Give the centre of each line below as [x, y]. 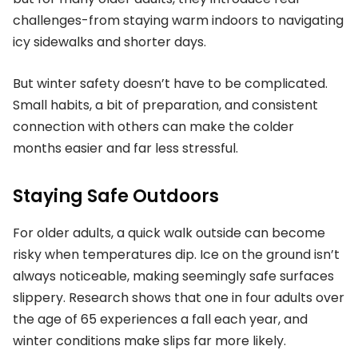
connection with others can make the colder [153, 126]
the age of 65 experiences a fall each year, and [160, 320]
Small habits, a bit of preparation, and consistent [165, 105]
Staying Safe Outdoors [116, 196]
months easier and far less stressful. [125, 148]
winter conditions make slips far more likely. [149, 341]
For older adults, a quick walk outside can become [169, 233]
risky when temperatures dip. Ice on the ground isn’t [176, 255]
